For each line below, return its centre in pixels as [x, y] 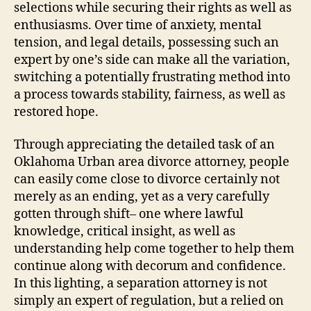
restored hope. [56, 112]
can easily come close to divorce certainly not [147, 179]
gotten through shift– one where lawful [129, 214]
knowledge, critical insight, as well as [125, 232]
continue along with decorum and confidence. [150, 266]
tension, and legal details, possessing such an [146, 42]
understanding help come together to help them [154, 249]
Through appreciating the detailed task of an [144, 145]
